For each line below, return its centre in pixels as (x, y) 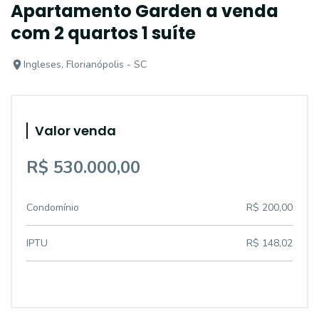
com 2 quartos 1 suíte (103, 33)
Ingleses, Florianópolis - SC (85, 64)
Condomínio (53, 208)
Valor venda (75, 131)
